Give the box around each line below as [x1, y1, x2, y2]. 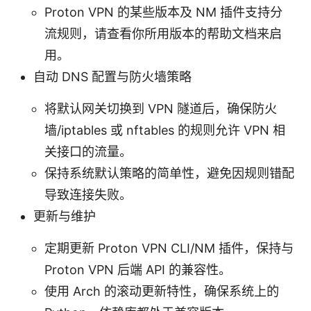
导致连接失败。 [44, 187, 132, 202]
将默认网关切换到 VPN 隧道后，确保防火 [44, 101, 277, 116]
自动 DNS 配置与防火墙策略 [33, 69, 192, 84]
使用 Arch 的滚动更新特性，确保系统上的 [44, 283, 279, 299]
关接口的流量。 [44, 144, 132, 159]
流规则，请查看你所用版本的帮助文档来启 [44, 26, 282, 41]
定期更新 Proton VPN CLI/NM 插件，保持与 [44, 240, 294, 255]
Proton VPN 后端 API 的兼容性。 [44, 262, 231, 277]
